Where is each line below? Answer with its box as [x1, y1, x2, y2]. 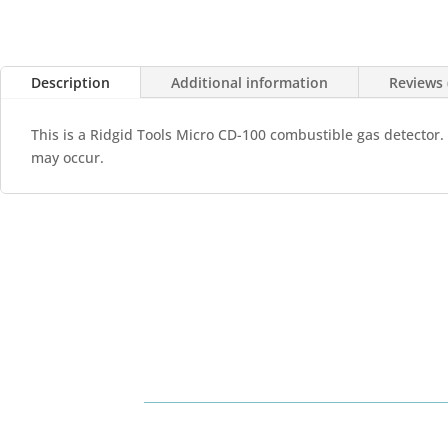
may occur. [31, 147, 104, 167]
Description [31, 72, 110, 92]
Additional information [171, 72, 328, 92]
